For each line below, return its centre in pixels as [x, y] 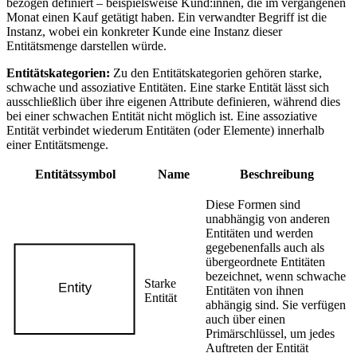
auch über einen [245, 319]
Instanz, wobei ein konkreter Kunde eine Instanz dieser [144, 31]
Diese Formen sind [253, 204]
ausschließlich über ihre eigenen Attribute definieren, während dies [173, 101]
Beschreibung [277, 174]
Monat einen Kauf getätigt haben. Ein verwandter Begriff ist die [167, 17]
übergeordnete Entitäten [265, 261]
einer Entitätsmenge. [57, 144]
